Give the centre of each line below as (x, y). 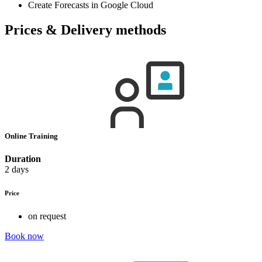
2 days (17, 169)
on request (47, 216)
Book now (24, 236)
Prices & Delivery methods (85, 30)
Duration (23, 158)
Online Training (32, 136)
